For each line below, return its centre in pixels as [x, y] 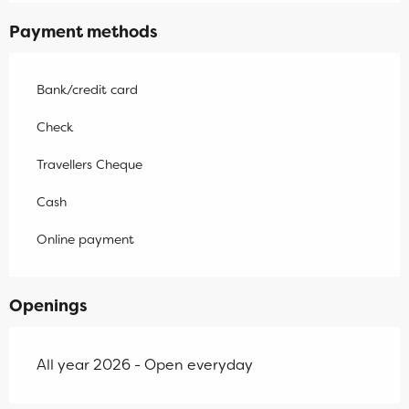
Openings [48, 305]
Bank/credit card [87, 89]
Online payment [85, 239]
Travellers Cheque [89, 164]
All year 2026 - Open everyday [145, 364]
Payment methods [84, 31]
